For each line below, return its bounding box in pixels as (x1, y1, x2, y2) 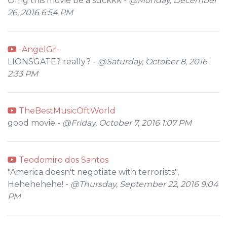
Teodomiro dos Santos (17, 155, 108, 165)
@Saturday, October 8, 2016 (98, 57, 207, 66)
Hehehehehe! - (8, 179, 70, 189)
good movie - (8, 118, 62, 128)
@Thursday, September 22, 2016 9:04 (70, 179, 218, 189)
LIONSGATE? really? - (8, 57, 98, 66)
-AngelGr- (17, 45, 59, 54)
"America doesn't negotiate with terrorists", (8, 167, 179, 177)
